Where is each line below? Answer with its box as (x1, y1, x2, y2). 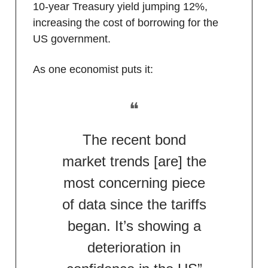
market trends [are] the (62, 153, 206, 169)
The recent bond (82, 131, 186, 148)
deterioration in (87, 239, 181, 255)
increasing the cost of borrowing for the (33, 16, 218, 29)
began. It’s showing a (67, 217, 201, 234)
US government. (33, 32, 111, 45)
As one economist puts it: (33, 63, 153, 75)
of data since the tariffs (62, 196, 206, 212)
